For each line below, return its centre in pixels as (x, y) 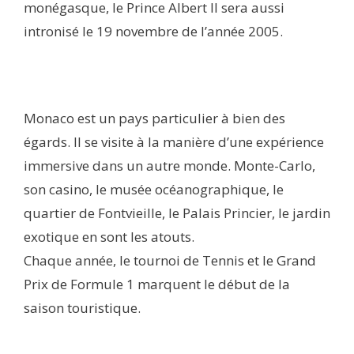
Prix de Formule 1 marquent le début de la (157, 284)
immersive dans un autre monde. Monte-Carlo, (169, 166)
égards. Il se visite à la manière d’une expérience (174, 142)
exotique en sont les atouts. (109, 237)
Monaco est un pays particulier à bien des (154, 119)
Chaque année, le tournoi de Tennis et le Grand (170, 261)
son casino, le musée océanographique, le (154, 190)
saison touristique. (82, 308)
